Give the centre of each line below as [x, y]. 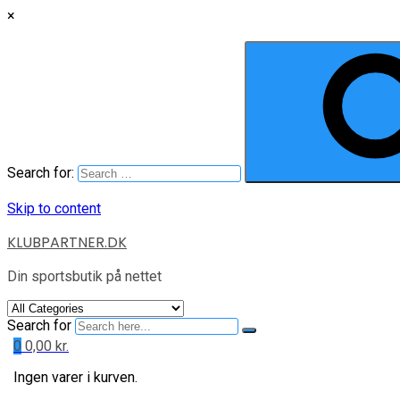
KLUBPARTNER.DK [67, 242]
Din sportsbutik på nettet [84, 276]
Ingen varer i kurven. [75, 377]
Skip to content [54, 208]
